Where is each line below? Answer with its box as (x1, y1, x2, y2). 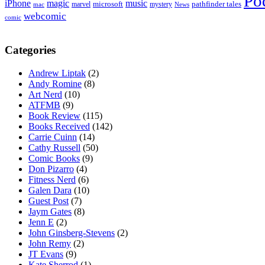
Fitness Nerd (28, 174, 76, 185)
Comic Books (28, 153, 80, 163)
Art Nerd (28, 89, 62, 99)
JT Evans (28, 249, 63, 259)
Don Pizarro (28, 164, 74, 174)
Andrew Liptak (28, 68, 86, 78)
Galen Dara (28, 185, 72, 195)
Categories (5, 44, 59, 57)
